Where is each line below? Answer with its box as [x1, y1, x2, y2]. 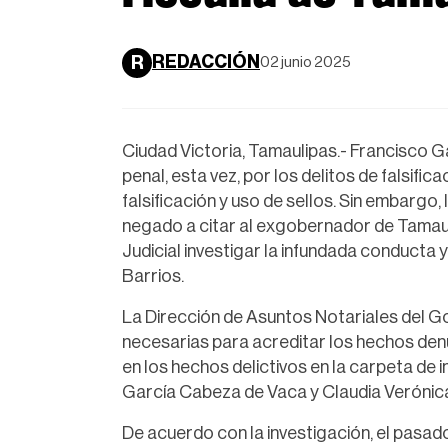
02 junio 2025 [260, 54, 351, 70]
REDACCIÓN [152, 53, 260, 72]
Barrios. [122, 266, 184, 285]
